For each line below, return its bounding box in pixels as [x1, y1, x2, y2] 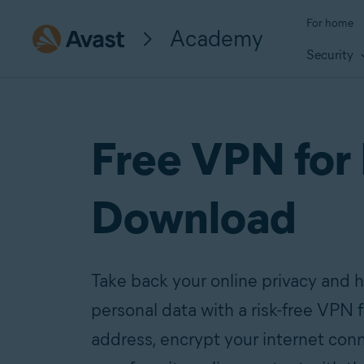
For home [306, 16, 353, 30]
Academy [170, 24, 263, 52]
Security [306, 47, 357, 63]
